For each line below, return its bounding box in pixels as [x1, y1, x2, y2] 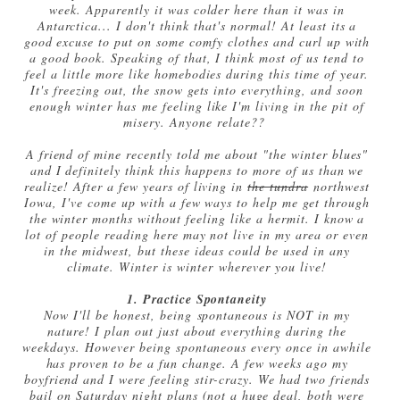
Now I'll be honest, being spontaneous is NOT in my [44, 305, 351, 323]
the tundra [247, 177, 309, 195]
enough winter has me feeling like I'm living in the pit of [29, 96, 364, 114]
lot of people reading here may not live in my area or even [25, 225, 369, 243]
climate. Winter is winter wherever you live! [67, 257, 327, 275]
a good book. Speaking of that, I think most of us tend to [29, 48, 364, 66]
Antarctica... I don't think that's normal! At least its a [37, 16, 357, 34]
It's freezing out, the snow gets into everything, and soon [30, 80, 363, 98]
